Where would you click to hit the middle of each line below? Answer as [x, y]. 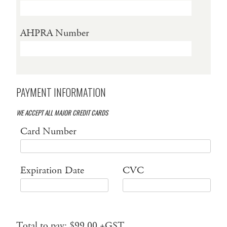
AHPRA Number [55, 33]
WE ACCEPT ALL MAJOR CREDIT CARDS [62, 112]
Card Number [48, 131]
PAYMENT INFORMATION [61, 92]
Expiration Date [52, 170]
